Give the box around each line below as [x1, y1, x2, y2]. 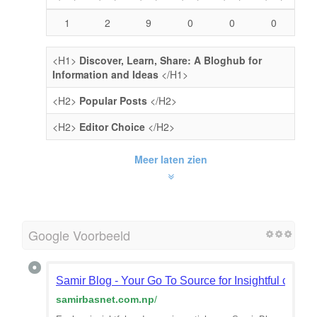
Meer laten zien [134, 151, 207, 166]
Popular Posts [79, 93, 147, 108]
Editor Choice [79, 119, 145, 134]
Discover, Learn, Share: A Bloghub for [79, 52, 262, 67]
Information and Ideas [52, 67, 161, 81]
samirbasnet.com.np [56, 293, 154, 305]
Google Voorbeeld [28, 225, 130, 244]
